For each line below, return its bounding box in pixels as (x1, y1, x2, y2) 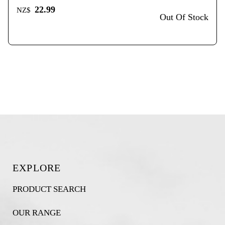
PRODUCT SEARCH (12, 184, 86, 194)
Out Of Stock (160, 12, 208, 23)
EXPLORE (12, 162, 61, 173)
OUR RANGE (12, 208, 61, 217)
